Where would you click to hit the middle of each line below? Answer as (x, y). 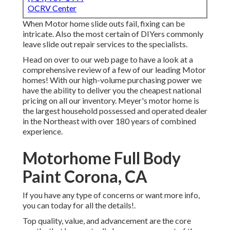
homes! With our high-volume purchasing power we (112, 80)
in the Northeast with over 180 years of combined (109, 121)
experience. (43, 131)
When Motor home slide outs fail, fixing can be (104, 24)
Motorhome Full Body (102, 158)
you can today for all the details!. (79, 205)
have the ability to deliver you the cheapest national (112, 90)
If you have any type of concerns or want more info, (111, 195)
